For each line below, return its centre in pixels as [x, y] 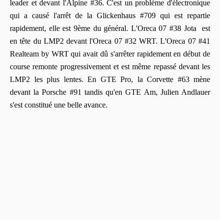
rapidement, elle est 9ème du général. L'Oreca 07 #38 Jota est [110, 28]
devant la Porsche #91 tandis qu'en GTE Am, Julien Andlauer [110, 92]
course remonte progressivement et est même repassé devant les [110, 66]
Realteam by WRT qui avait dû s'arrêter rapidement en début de [110, 54]
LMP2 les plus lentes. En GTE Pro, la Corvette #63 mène [110, 79]
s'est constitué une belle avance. [59, 105]
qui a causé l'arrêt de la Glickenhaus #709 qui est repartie [110, 15]
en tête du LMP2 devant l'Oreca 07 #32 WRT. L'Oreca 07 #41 [110, 41]
